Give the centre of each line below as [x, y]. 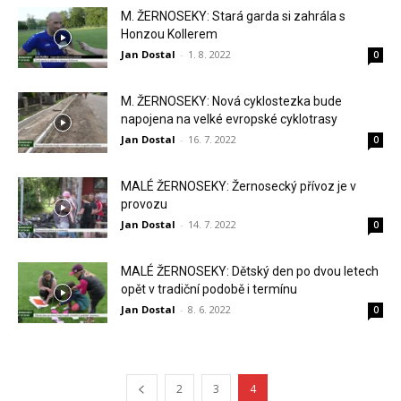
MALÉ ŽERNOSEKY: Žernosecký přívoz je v [239, 186]
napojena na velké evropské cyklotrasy [229, 119]
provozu [144, 204]
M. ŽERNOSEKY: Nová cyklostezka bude [231, 101]
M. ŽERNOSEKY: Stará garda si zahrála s [233, 16]
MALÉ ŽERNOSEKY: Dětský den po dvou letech [250, 271]
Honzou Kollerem [169, 34]
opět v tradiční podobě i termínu [209, 289]
